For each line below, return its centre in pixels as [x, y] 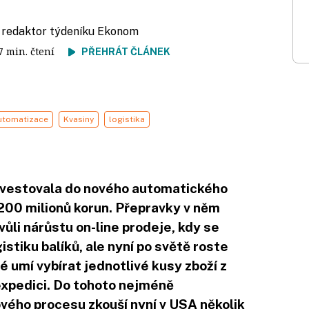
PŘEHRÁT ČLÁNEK [126, 51]
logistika [127, 119]
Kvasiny [79, 119]
